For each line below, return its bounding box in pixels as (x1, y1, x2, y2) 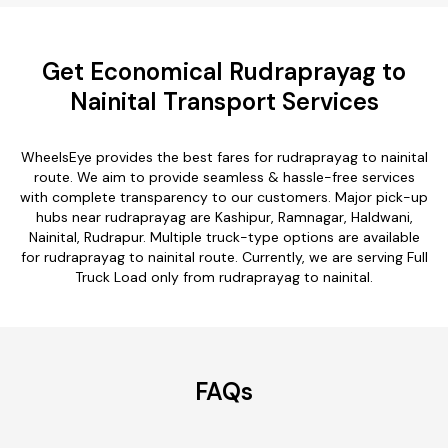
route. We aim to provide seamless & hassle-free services (33, 167, 415, 186)
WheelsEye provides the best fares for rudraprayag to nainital (20, 147, 428, 166)
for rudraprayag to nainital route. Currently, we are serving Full (20, 247, 428, 266)
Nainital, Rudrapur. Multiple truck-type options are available (28, 227, 420, 246)
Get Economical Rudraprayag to (42, 55, 406, 87)
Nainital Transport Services (69, 85, 379, 117)
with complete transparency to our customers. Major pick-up (20, 187, 428, 206)
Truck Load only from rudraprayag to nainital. (75, 267, 373, 286)
